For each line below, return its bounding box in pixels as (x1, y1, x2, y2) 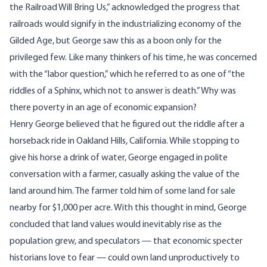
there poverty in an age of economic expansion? (10, 103, 197, 113)
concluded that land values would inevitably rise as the (10, 220, 222, 230)
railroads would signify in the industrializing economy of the (10, 20, 241, 30)
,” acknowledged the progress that (106, 3, 240, 13)
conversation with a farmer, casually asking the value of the (10, 170, 240, 180)
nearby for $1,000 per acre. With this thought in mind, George (10, 203, 247, 213)
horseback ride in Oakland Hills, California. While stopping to (10, 136, 240, 147)
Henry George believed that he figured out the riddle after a (10, 120, 244, 130)
